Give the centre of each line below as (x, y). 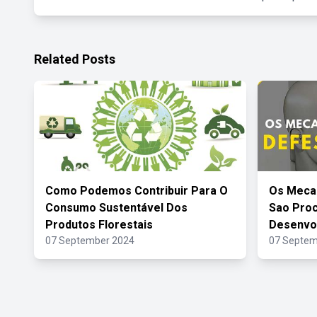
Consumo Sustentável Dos (116, 208)
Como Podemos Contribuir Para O (137, 191)
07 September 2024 (90, 241)
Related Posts (75, 59)
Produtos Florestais (99, 225)
